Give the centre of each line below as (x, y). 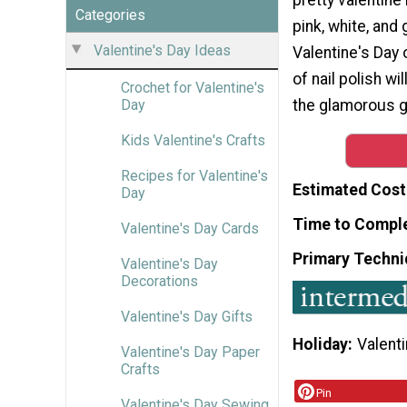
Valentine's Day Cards (190, 228)
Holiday (320, 344)
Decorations (159, 281)
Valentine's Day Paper (190, 352)
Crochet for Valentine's (193, 87)
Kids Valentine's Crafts (193, 140)
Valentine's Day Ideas (162, 50)
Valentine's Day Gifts (187, 316)
